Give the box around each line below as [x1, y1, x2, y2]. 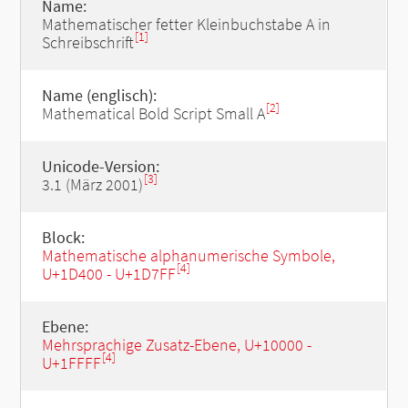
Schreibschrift [41, 32, 134, 53]
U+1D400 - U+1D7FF [41, 263, 176, 284]
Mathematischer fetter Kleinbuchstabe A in [41, 14, 331, 35]
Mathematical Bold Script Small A [41, 103, 265, 124]
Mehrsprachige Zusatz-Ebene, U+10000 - [41, 334, 311, 355]
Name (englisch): [41, 85, 157, 106]
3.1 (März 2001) [41, 174, 143, 195]
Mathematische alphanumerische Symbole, [41, 245, 335, 266]
